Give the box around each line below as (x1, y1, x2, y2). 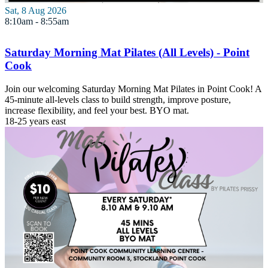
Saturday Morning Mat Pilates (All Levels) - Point (5, 46, 249, 59)
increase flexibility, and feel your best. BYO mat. (5, 105, 189, 115)
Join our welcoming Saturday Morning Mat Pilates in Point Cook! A (5, 83, 261, 94)
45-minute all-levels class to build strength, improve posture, (5, 94, 231, 105)
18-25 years (5, 115, 49, 126)
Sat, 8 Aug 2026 (5, 5, 66, 16)
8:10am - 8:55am (5, 16, 69, 27)
